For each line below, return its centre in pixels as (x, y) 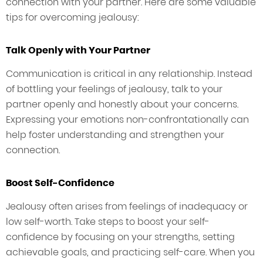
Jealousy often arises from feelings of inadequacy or (127, 207)
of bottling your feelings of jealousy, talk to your (114, 89)
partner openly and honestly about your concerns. (122, 104)
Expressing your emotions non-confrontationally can (127, 120)
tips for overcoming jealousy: (73, 18)
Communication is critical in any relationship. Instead (129, 74)
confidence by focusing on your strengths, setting (120, 237)
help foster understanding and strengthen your (115, 135)
